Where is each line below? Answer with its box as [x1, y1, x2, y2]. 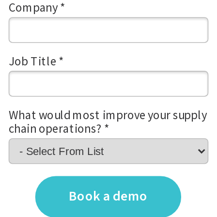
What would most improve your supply [8, 107, 207, 123]
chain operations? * [8, 121, 109, 136]
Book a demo [68, 186, 148, 206]
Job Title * [8, 53, 64, 69]
